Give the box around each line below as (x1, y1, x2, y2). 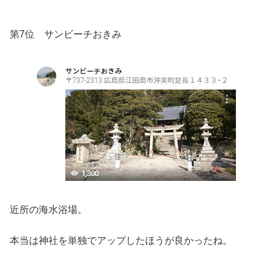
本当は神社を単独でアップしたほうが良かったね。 (10, 235, 232, 246)
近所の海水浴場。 (10, 204, 87, 215)
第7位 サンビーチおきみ (10, 29, 122, 40)
